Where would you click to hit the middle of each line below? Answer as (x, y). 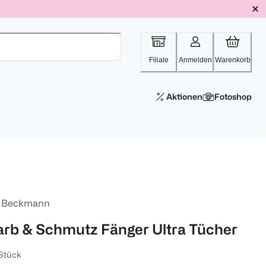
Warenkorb (233, 60)
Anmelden (195, 60)
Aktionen (184, 96)
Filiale (159, 60)
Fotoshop (233, 96)
